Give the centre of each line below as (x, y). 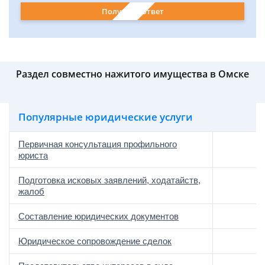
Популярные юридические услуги (106, 117)
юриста (33, 155)
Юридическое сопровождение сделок (95, 241)
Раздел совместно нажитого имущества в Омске (132, 74)
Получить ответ (132, 11)
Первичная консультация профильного (98, 144)
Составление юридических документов (98, 216)
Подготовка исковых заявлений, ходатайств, (109, 180)
